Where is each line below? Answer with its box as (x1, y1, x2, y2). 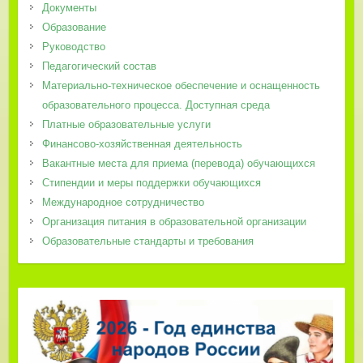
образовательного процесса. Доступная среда (41, 98, 270, 111)
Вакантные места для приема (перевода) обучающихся (41, 156, 315, 169)
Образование (41, 20, 106, 33)
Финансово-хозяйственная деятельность (41, 137, 242, 150)
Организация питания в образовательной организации (41, 215, 306, 228)
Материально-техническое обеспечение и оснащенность (41, 79, 320, 92)
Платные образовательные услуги (41, 117, 211, 130)
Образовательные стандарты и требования (41, 234, 254, 247)
